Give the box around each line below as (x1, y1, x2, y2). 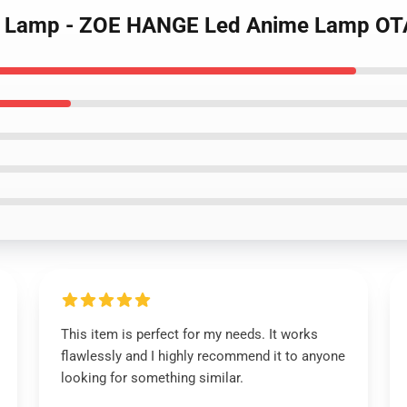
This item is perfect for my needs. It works (60, 326, 318, 342)
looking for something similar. (60, 370, 243, 386)
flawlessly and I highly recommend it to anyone (60, 348, 345, 364)
